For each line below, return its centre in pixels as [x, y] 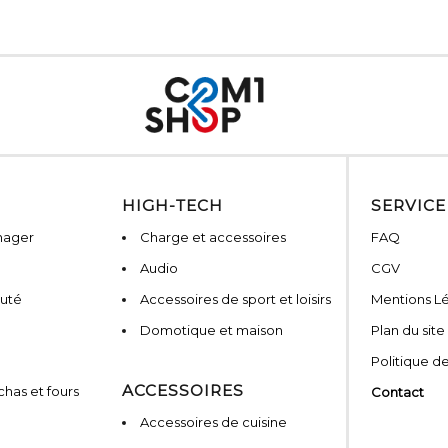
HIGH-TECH [172, 206]
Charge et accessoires [213, 237]
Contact [397, 392]
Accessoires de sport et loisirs [235, 299]
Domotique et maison [211, 330]
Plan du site [408, 330]
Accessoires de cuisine [213, 422]
